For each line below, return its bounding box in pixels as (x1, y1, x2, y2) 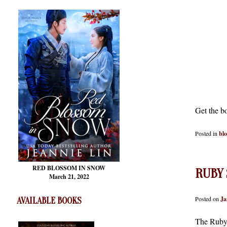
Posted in (195, 129, 217, 138)
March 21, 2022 (49, 172, 89, 181)
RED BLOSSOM (32, 164, 79, 173)
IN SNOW (79, 164, 105, 173)
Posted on (195, 194, 220, 203)
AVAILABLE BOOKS (17, 196, 82, 207)
